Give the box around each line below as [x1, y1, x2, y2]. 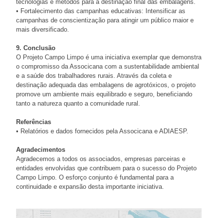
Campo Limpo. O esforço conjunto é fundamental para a [16, 174, 174, 182]
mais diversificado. [16, 26, 69, 34]
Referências [16, 118, 51, 126]
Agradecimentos [16, 146, 65, 154]
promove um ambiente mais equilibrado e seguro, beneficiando [16, 91, 192, 98]
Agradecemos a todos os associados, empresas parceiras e [16, 155, 185, 163]
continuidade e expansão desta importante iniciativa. [16, 183, 164, 191]
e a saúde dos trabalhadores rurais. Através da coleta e [16, 72, 172, 80]
